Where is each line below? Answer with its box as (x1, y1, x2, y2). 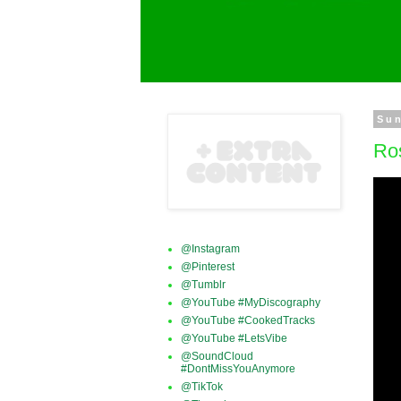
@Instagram (181, 243, 240, 255)
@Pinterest (181, 260, 235, 273)
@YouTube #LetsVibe (181, 332, 287, 345)
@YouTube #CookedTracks (181, 314, 315, 327)
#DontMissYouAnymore (181, 363, 295, 375)
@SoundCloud (181, 350, 253, 363)
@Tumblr (181, 278, 226, 291)
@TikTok (181, 380, 223, 393)
